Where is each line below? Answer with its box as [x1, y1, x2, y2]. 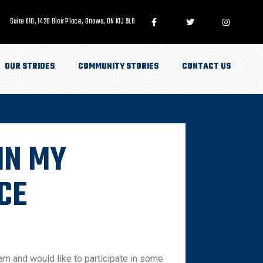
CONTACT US [182, 60, 231, 73]
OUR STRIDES [5, 60, 55, 73]
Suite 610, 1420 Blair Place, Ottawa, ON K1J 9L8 [9, 16, 135, 28]
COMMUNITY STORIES [78, 60, 159, 73]
